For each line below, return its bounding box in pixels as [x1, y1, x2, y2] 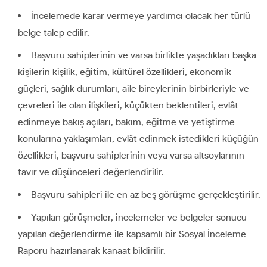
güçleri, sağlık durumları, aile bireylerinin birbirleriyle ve [18, 82, 249, 94]
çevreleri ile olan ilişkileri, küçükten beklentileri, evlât [18, 99, 238, 111]
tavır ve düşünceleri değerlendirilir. [18, 166, 164, 178]
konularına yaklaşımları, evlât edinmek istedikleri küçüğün [18, 132, 259, 144]
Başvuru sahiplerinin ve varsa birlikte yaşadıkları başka [31, 49, 256, 61]
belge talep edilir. [18, 26, 89, 38]
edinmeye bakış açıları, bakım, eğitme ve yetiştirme [18, 116, 235, 128]
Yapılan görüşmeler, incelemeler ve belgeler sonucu [31, 211, 247, 223]
